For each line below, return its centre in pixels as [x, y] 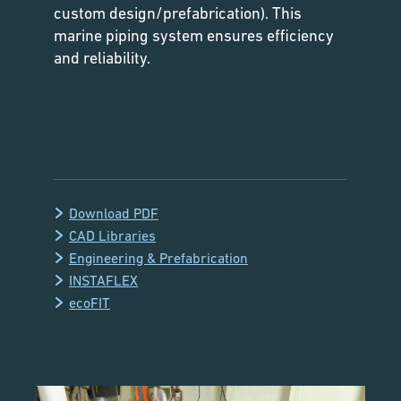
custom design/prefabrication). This [178, 13]
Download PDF [114, 213]
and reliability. [102, 57]
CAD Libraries [112, 235]
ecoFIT [90, 302]
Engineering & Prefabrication [158, 257]
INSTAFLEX [103, 280]
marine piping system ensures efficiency [194, 35]
